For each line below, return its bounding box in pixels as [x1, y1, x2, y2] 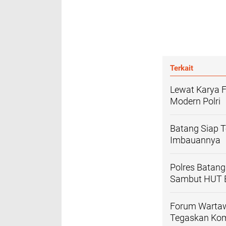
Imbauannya [170, 135, 220, 145]
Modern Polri [170, 96, 220, 106]
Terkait [170, 64, 193, 73]
